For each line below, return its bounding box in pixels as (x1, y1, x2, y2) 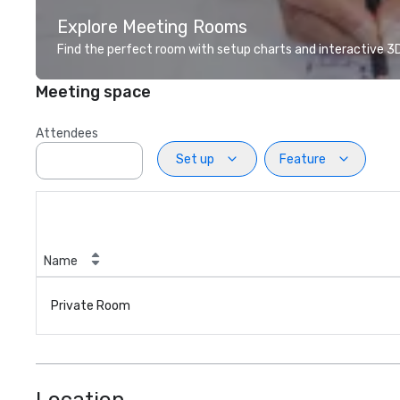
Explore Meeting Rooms (57, 16, 247, 37)
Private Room (51, 298, 130, 313)
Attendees (36, 126, 98, 141)
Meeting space (36, 82, 151, 102)
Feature (279, 151, 326, 167)
